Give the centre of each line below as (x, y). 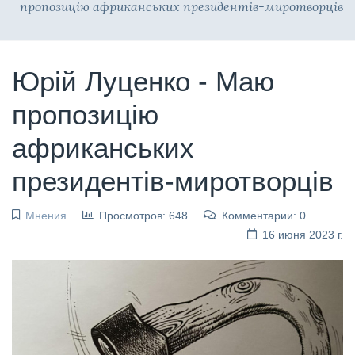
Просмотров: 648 (143, 215)
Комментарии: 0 (263, 215)
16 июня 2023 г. (303, 234)
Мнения (46, 215)
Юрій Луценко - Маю (143, 81)
